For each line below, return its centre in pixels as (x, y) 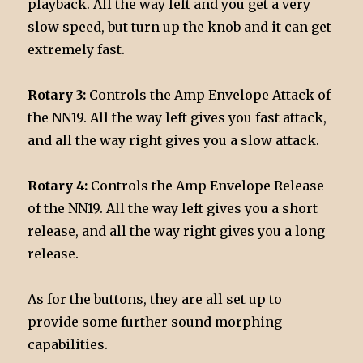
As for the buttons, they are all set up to (155, 299)
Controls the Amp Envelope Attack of (209, 95)
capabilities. (68, 345)
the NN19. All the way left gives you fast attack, (177, 118)
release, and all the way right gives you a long (177, 231)
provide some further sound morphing (155, 322)
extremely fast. (77, 50)
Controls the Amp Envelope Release (206, 186)
